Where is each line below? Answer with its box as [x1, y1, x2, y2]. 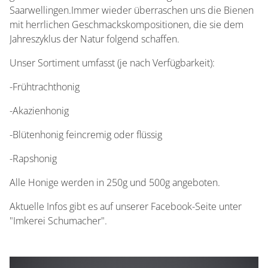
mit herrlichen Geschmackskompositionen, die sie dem [10, 18, 243, 31]
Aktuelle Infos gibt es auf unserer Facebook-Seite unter [10, 200, 242, 213]
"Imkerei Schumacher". [10, 214, 107, 227]
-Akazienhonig [10, 104, 69, 117]
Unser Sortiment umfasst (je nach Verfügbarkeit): [10, 56, 215, 69]
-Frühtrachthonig [10, 80, 80, 93]
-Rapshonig [10, 152, 57, 165]
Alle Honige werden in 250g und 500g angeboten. [10, 176, 220, 189]
